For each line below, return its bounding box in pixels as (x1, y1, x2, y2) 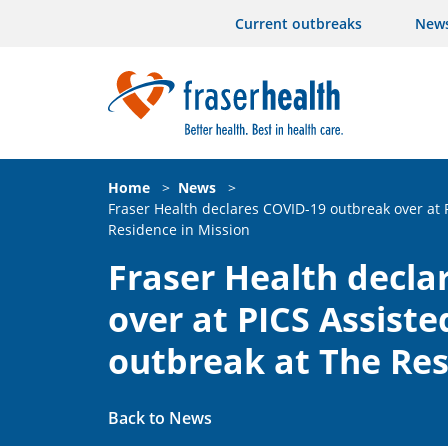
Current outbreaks (235, 14, 362, 33)
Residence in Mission (108, 219, 250, 239)
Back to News (108, 406, 212, 429)
